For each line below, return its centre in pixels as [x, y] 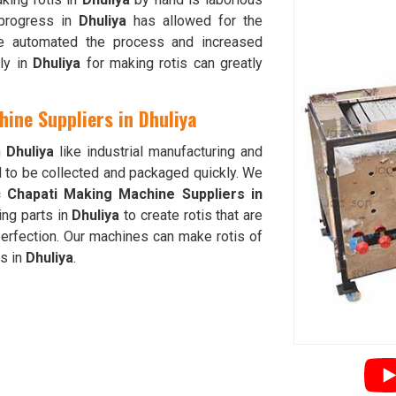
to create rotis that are [191, 215]
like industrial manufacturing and [158, 152]
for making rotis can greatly [172, 63]
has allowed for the [194, 21]
